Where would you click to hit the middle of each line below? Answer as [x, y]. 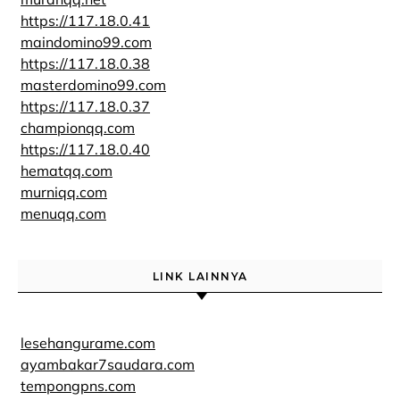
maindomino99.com [86, 42]
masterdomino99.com [93, 85]
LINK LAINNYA [200, 276]
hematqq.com [67, 171]
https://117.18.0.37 [85, 106]
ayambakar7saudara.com [108, 364]
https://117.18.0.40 [85, 149]
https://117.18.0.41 [85, 21]
